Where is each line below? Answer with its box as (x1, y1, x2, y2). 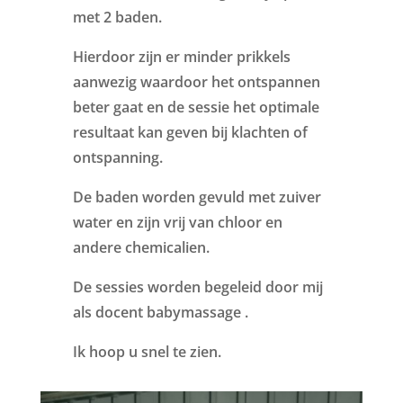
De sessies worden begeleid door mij (72, 276, 323, 297)
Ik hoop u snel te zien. (72, 341, 221, 362)
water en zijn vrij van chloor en (72, 211, 282, 232)
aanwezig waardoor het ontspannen (72, 71, 320, 92)
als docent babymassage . (72, 301, 248, 322)
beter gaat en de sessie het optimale (72, 96, 319, 117)
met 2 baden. (72, 6, 162, 27)
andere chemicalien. (72, 237, 210, 257)
